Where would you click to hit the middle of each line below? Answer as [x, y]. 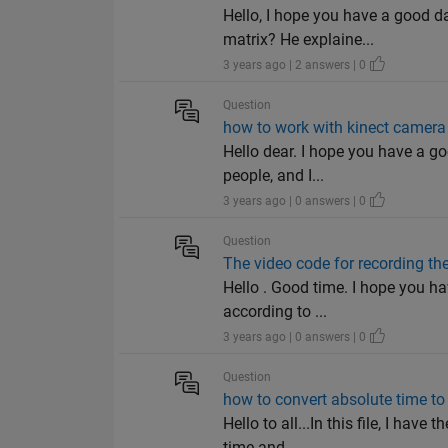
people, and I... [274, 176]
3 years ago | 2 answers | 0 [296, 65]
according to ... [275, 312]
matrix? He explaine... [299, 40]
